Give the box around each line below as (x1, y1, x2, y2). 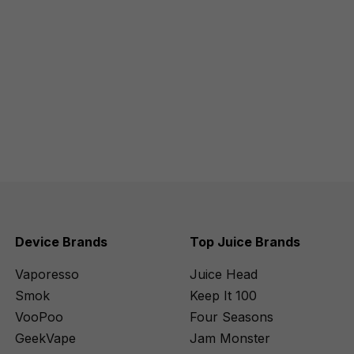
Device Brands (14, 234, 107, 250)
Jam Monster (189, 330, 270, 346)
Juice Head (189, 266, 258, 282)
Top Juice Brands (189, 234, 300, 250)
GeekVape (14, 330, 76, 346)
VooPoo (14, 309, 63, 325)
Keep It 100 (189, 288, 257, 303)
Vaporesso (14, 266, 79, 282)
